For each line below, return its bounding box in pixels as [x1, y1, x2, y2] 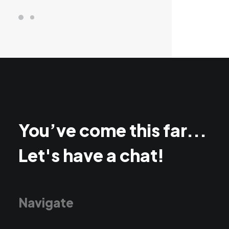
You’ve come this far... [18, 119, 207, 141]
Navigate [18, 195, 74, 210]
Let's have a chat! [18, 144, 165, 166]
